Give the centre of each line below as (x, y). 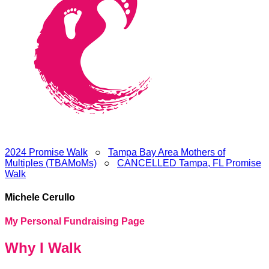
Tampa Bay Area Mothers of (167, 152)
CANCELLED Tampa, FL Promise (189, 163)
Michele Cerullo (40, 198)
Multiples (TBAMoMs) (51, 163)
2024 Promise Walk (46, 152)
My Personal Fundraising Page (75, 221)
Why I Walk (43, 247)
